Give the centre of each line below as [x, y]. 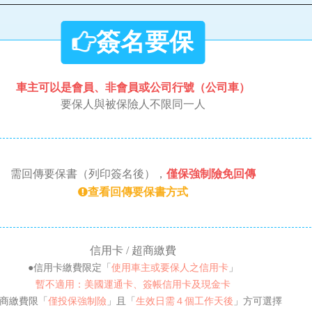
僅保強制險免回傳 [211, 174]
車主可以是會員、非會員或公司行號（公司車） [133, 88]
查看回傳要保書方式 [138, 192]
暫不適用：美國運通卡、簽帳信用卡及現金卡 [133, 285]
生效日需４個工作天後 [184, 302]
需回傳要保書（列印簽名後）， [88, 174]
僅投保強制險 [77, 302]
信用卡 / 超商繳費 [133, 251]
